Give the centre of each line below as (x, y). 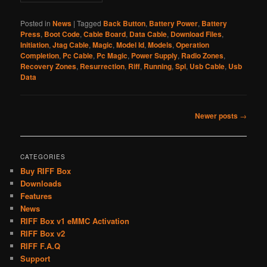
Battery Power (174, 23)
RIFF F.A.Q (41, 246)
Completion (40, 55)
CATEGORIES (43, 157)
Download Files (196, 34)
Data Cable (148, 34)
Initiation (35, 44)
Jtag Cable (71, 44)
